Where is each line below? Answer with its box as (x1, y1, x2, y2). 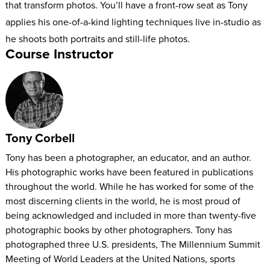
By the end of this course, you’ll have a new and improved (5, 56, 249, 70)
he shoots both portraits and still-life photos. (5, 31, 190, 45)
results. (5, 90, 36, 104)
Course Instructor (5, 43, 113, 64)
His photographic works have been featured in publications (5, 165, 253, 179)
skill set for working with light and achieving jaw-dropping (5, 73, 248, 87)
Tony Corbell (5, 128, 75, 146)
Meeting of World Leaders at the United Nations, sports (5, 252, 235, 266)
